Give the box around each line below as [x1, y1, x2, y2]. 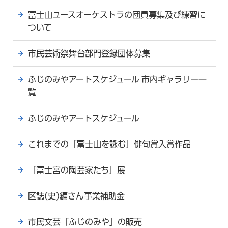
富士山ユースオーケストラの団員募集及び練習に [28, 10, 206, 19]
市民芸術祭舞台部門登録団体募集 [28, 49, 150, 58]
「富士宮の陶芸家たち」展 [28, 165, 125, 174]
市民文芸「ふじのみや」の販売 [28, 217, 142, 226]
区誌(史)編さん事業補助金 [28, 191, 125, 200]
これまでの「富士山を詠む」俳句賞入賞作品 [28, 139, 191, 148]
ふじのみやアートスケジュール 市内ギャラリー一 [28, 75, 207, 83]
